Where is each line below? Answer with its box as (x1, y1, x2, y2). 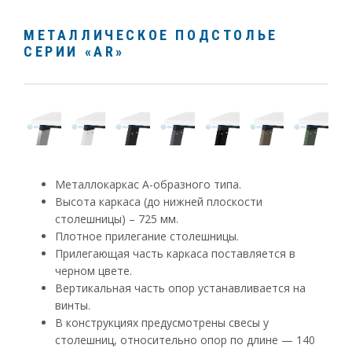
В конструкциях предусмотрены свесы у (55, 315, 269, 331)
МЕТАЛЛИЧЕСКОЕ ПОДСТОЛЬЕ (24, 26, 278, 43)
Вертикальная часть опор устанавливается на (55, 280, 306, 296)
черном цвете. (55, 263, 132, 279)
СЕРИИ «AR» (24, 42, 125, 60)
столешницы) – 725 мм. (55, 211, 178, 227)
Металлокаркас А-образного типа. (55, 177, 241, 192)
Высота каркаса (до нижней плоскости (55, 194, 262, 210)
